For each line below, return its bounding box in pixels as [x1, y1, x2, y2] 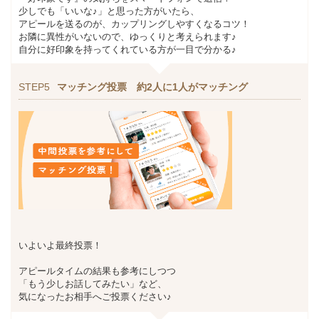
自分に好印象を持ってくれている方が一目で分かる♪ [19, 43, 236, 55]
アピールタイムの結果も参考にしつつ [19, 265, 176, 276]
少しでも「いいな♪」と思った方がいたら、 [19, 5, 199, 16]
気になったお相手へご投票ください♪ [19, 291, 172, 302]
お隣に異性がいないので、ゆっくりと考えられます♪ [19, 31, 236, 42]
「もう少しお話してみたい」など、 [19, 278, 167, 289]
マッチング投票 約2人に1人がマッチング [57, 80, 248, 93]
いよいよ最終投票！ [19, 239, 102, 251]
